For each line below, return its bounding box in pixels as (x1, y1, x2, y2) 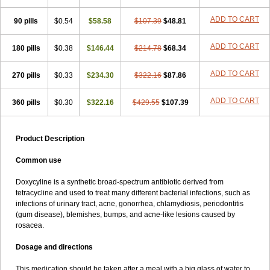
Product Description (16, 134, 84, 143)
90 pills (14, 17, 38, 25)
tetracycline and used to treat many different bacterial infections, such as (16, 189, 250, 197)
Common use (16, 156, 61, 165)
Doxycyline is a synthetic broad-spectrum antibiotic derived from (16, 178, 224, 186)
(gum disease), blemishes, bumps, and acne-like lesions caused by (16, 210, 235, 219)
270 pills (11, 71, 40, 80)
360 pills (11, 98, 40, 107)
